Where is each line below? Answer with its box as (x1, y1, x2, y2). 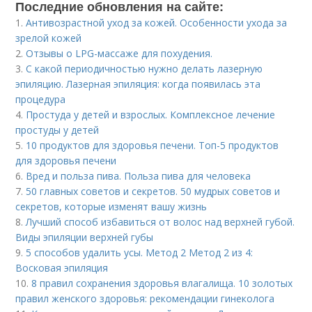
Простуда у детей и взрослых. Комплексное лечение (26, 108, 276, 122)
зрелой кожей (15, 31, 82, 45)
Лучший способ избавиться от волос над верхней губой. (26, 215, 295, 229)
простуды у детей (15, 123, 100, 137)
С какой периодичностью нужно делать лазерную (26, 62, 263, 76)
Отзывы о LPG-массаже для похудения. (26, 47, 213, 61)
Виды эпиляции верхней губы (15, 231, 154, 244)
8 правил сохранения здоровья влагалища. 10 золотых (31, 276, 293, 290)
